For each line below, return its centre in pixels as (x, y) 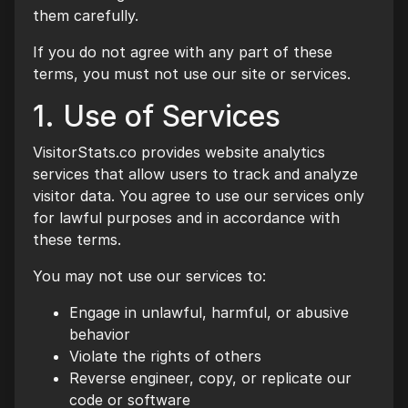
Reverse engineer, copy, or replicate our (210, 378)
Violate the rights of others (165, 356)
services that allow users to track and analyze (195, 174)
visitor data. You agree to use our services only (199, 196)
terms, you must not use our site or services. (192, 74)
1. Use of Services (157, 116)
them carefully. (86, 15)
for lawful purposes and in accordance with (186, 218)
